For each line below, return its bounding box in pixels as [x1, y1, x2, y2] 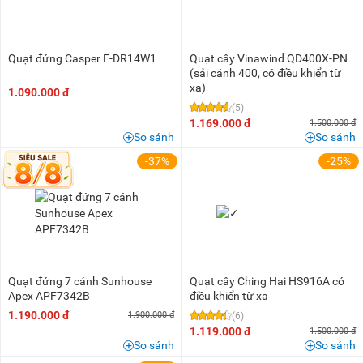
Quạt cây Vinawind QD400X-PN [190, 51, 348, 65]
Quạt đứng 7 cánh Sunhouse [8, 274, 152, 288]
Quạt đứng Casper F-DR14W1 [8, 51, 156, 65]
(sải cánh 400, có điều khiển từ [190, 66, 341, 79]
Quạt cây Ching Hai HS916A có [190, 274, 344, 288]
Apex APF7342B [8, 288, 90, 302]
